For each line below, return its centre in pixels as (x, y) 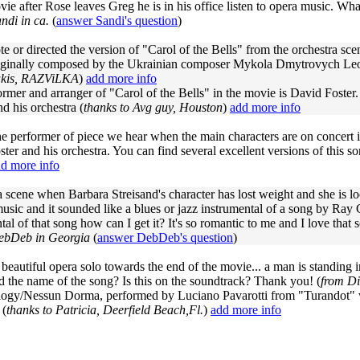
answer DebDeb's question (165, 237)
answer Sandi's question (117, 20)
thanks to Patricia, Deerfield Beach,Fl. (105, 310)
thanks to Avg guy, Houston (153, 107)
